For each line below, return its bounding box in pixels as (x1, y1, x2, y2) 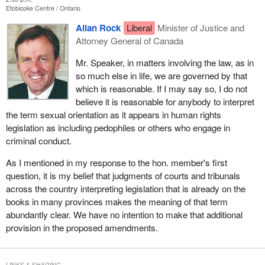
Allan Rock (75, 21, 121, 34)
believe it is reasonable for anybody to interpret (75, 95, 254, 108)
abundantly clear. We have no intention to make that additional (5, 208, 243, 221)
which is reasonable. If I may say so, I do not (75, 82, 247, 95)
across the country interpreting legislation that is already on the (5, 182, 245, 195)
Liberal (126, 21, 152, 34)
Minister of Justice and (157, 21, 245, 34)
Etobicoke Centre (5, 3, 56, 12)
